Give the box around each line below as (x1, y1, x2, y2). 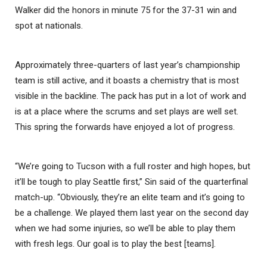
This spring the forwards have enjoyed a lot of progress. (15, 121, 235, 132)
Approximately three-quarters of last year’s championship (15, 59, 240, 70)
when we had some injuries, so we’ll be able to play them (15, 222, 235, 234)
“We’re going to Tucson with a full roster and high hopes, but (15, 160, 250, 172)
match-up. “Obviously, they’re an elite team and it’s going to (15, 191, 245, 203)
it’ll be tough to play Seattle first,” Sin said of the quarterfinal (15, 176, 248, 187)
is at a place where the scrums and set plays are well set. (15, 105, 238, 117)
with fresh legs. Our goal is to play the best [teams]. (15, 238, 216, 249)
